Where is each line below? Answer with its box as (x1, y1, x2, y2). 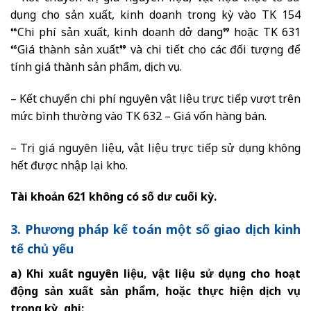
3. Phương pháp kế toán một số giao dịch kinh (10, 217, 301, 245)
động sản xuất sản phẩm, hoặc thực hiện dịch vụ (10, 280, 301, 305)
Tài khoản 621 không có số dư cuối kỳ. (10, 186, 217, 211)
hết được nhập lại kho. (10, 154, 128, 179)
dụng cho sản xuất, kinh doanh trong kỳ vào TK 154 (10, 4, 301, 29)
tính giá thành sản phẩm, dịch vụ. (10, 56, 182, 81)
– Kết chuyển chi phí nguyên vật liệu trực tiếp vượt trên (10, 87, 301, 112)
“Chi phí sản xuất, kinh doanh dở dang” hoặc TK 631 (10, 22, 301, 47)
